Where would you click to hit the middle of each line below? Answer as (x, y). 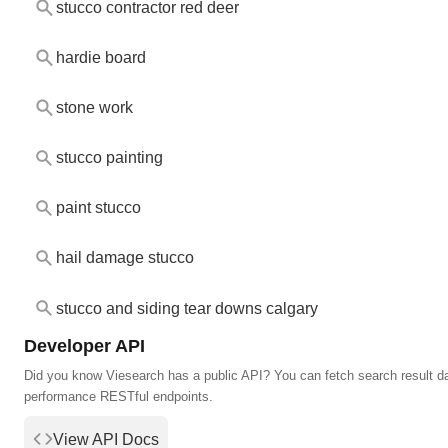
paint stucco (98, 208)
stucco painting (109, 158)
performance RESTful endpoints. (118, 396)
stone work (94, 108)
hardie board (100, 58)
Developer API (84, 345)
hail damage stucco (124, 258)
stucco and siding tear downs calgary (186, 308)
